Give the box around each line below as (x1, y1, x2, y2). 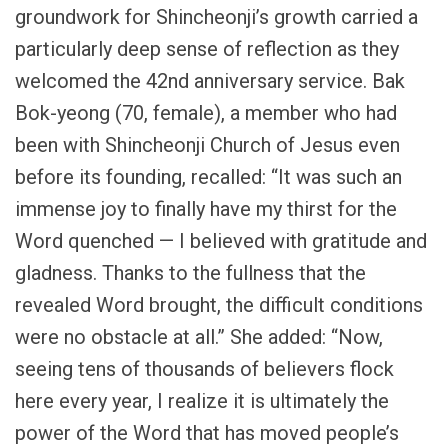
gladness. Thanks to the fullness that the (15, 261, 366, 286)
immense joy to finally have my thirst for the (15, 197, 397, 222)
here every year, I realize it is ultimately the (15, 389, 389, 414)
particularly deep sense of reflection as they (15, 37, 399, 62)
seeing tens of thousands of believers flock (15, 357, 394, 382)
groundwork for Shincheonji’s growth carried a (15, 5, 418, 30)
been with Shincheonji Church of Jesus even (15, 133, 400, 158)
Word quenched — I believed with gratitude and (15, 229, 427, 254)
